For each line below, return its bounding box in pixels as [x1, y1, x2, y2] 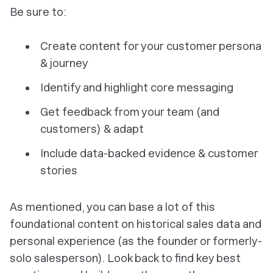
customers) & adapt [40, 122, 144, 136]
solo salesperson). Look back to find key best [10, 252, 241, 265]
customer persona [164, 40, 261, 53]
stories [40, 164, 77, 177]
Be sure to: [10, 5, 66, 19]
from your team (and [112, 105, 219, 119]
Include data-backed [40, 147, 148, 160]
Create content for [40, 40, 141, 53]
